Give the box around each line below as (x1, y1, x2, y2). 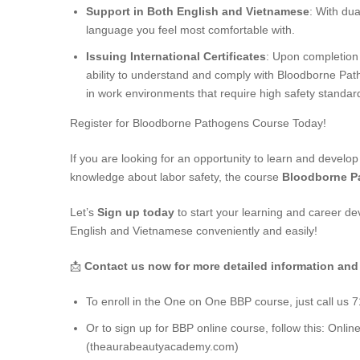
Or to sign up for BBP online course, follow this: (86, 321, 328, 334)
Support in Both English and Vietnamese (86, 5, 309, 18)
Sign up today (97, 206, 174, 219)
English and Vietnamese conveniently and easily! (70, 224, 317, 237)
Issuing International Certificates (86, 50, 266, 63)
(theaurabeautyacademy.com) (86, 340, 239, 353)
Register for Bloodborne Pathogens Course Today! (70, 117, 326, 129)
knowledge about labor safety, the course (70, 170, 282, 183)
